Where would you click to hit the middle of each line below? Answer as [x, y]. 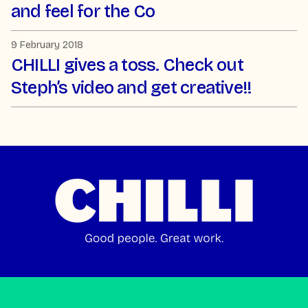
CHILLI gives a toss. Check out [127, 65]
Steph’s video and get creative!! [131, 87]
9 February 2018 [47, 45]
